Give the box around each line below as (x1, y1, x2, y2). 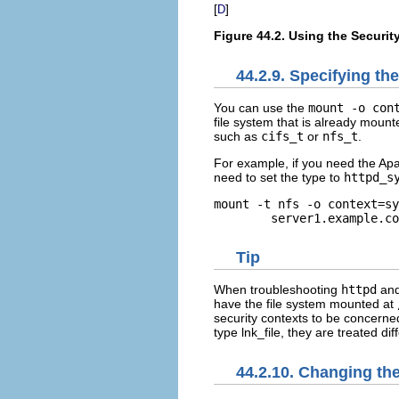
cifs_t (261, 128, 304, 143)
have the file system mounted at (214, 297, 397, 312)
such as (214, 128, 261, 143)
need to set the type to (214, 169, 344, 184)
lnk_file (241, 325, 281, 340)
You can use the (214, 100, 308, 115)
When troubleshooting (214, 282, 341, 297)
